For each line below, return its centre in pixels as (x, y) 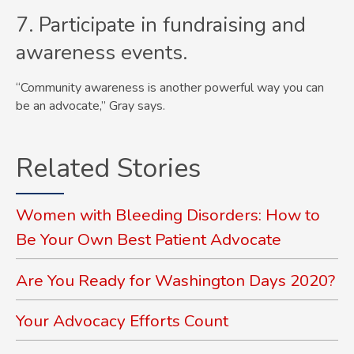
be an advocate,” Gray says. (90, 106)
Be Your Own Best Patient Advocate (149, 240)
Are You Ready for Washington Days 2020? (175, 280)
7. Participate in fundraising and (161, 25)
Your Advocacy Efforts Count (122, 320)
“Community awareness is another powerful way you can (170, 88)
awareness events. (102, 53)
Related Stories (108, 169)
